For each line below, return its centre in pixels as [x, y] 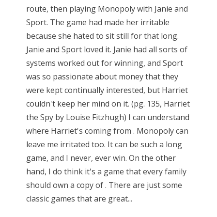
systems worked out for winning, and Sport [104, 63]
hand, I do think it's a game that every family [106, 171]
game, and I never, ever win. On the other [101, 158]
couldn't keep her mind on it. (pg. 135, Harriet [108, 104]
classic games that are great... [79, 199]
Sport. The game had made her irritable [98, 22]
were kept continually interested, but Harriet [107, 90]
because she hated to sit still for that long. [102, 36]
